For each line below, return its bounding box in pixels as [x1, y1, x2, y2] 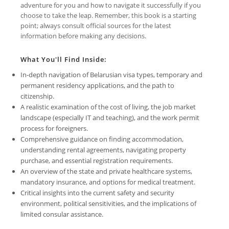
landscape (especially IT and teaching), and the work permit [20, 112, 199, 122]
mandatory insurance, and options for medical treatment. [20, 177, 195, 187]
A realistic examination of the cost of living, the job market [20, 102, 196, 111]
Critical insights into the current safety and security [20, 188, 174, 197]
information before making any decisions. [20, 31, 146, 40]
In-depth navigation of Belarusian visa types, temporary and [20, 70, 202, 79]
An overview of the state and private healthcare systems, [20, 166, 192, 176]
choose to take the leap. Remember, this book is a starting [20, 10, 196, 20]
